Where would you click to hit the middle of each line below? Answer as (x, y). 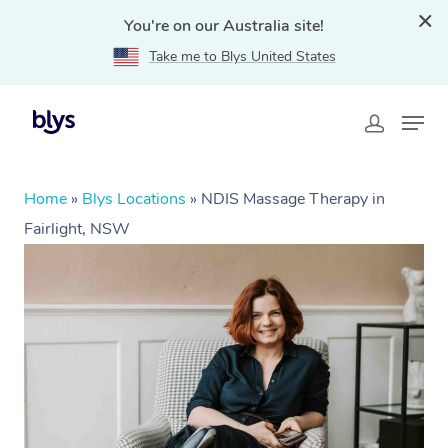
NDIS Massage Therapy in (293, 199)
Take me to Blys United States (242, 56)
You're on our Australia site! (224, 26)
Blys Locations (134, 199)
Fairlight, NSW (77, 229)
